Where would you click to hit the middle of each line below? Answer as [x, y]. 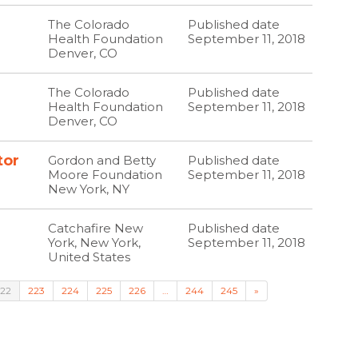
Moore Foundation [105, 175]
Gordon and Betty [102, 160]
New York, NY [89, 189]
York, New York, [95, 243]
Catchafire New [96, 228]
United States [93, 257]
